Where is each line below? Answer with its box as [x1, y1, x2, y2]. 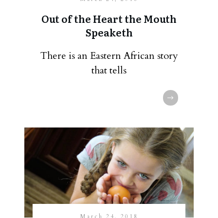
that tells [91, 64, 127, 77]
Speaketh [85, 25, 133, 39]
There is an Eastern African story [40, 49, 178, 62]
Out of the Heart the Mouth [41, 11, 177, 26]
